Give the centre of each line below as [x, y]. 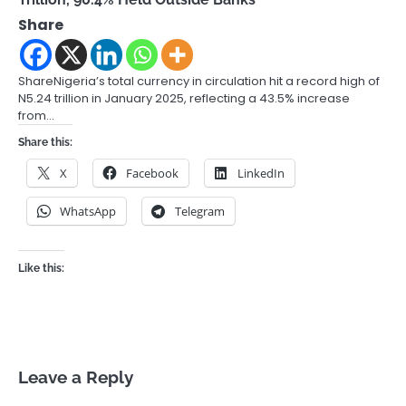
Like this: [41, 269]
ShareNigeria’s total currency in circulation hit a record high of [199, 82]
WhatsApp [88, 212]
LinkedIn [261, 174]
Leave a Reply [76, 377]
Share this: [45, 143]
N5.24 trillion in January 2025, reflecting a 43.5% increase [184, 99]
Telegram [200, 212]
